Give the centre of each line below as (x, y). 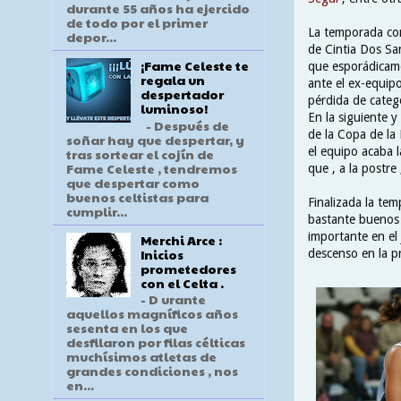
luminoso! (174, 108)
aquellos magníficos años (152, 314)
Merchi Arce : (181, 239)
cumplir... (97, 211)
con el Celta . (182, 282)
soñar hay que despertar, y (155, 139)
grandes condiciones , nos (152, 371)
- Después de (184, 125)
